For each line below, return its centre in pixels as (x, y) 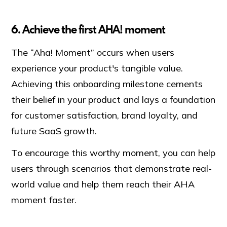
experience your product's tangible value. (97, 68)
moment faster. (45, 200)
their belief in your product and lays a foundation (113, 99)
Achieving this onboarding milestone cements (107, 84)
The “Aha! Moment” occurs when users (93, 52)
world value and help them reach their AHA (103, 184)
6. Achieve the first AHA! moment (88, 29)
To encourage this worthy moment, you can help (113, 153)
